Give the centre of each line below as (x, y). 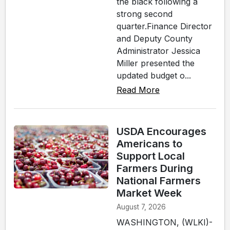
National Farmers (159, 181)
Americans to (149, 144)
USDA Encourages (161, 132)
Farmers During (155, 169)
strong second (145, 14)
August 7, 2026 (141, 207)
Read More (138, 90)
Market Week (149, 193)
